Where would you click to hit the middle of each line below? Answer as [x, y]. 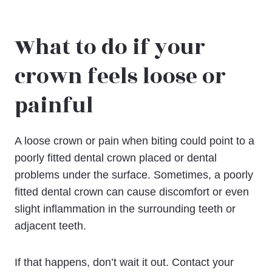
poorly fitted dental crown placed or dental [116, 158]
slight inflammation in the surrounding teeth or [125, 209]
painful [54, 106]
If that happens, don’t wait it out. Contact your [124, 262]
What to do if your [110, 48]
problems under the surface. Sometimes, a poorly [134, 175]
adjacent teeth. [50, 226]
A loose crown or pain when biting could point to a [134, 141]
